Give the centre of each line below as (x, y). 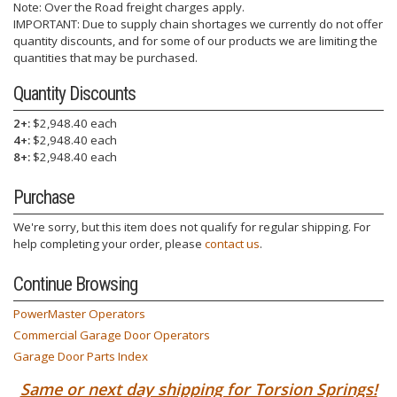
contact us (232, 243)
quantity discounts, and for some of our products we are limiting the (195, 40)
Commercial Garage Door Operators (112, 335)
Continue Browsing (75, 284)
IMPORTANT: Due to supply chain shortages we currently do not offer (198, 23)
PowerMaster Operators (79, 313)
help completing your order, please (109, 243)
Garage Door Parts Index (81, 356)
